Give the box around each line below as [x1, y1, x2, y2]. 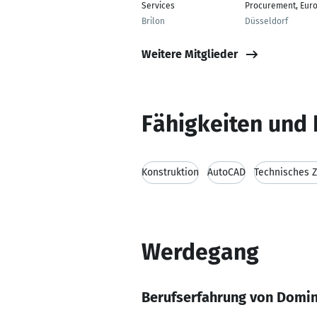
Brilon [142, 16, 165, 26]
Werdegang [142, 238, 259, 265]
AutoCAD [207, 166, 246, 178]
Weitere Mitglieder [142, 47, 238, 61]
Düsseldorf [245, 16, 288, 26]
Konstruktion [142, 166, 199, 178]
